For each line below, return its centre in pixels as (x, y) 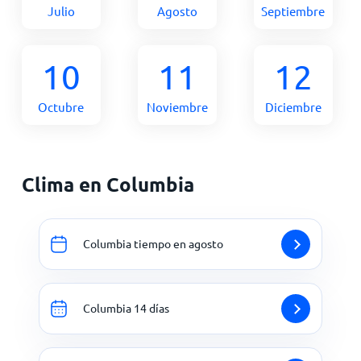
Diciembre (293, 106)
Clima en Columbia (108, 184)
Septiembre (293, 10)
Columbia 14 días (126, 308)
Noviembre (177, 106)
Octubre (61, 106)
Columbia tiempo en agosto (153, 244)
